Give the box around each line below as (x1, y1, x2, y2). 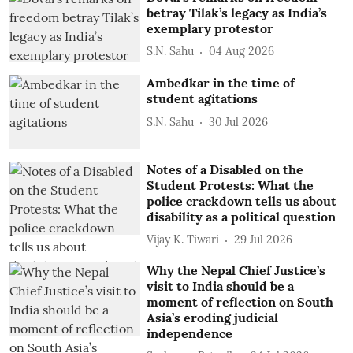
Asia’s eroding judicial (147, 309, 279, 325)
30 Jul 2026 (209, 114, 269, 129)
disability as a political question (147, 208, 336, 225)
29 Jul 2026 (234, 232, 293, 247)
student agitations (147, 91, 258, 107)
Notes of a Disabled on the (147, 161, 304, 177)
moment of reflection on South (147, 293, 334, 310)
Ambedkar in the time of (147, 75, 295, 91)
